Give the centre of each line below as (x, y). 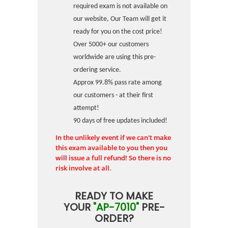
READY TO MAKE (114, 196)
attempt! (86, 108)
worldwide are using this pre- (115, 57)
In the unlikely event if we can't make (113, 137)
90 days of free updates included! (120, 121)
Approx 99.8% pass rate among (118, 83)
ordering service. (97, 70)
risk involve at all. (83, 168)
